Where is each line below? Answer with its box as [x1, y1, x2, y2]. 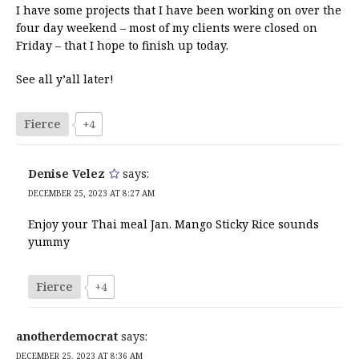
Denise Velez [28, 165, 105, 181]
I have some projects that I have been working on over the [16, 2, 341, 18]
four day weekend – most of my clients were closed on [16, 19, 317, 35]
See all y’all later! [16, 71, 114, 87]
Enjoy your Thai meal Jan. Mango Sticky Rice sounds [28, 216, 319, 232]
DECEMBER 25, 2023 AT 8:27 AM [28, 187, 155, 199]
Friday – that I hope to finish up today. [16, 37, 228, 53]
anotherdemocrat [16, 328, 118, 344]
